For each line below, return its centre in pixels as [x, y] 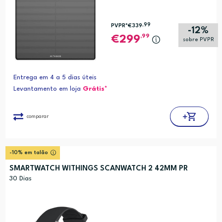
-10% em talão [28, 153]
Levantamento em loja [48, 89]
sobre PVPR [198, 40]
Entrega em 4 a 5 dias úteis [55, 78]
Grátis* [95, 89]
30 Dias [20, 179]
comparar [37, 116]
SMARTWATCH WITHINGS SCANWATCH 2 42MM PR [98, 169]
